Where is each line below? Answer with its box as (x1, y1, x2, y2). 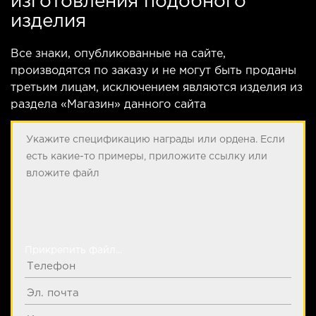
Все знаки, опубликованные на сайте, (11, 48, 226, 59)
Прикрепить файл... (25, 245, 122, 255)
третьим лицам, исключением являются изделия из (11, 82, 303, 93)
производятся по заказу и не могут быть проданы (11, 65, 296, 76)
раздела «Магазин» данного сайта (11, 99, 206, 110)
